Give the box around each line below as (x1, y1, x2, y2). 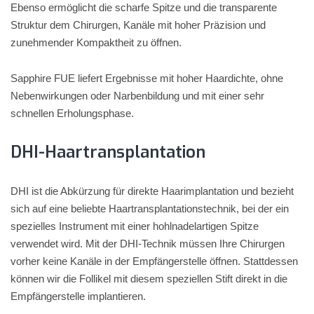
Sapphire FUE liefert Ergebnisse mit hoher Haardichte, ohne (11, 72, 283, 84)
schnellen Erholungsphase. (11, 107, 134, 119)
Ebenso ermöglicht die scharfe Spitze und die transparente (11, 1, 277, 13)
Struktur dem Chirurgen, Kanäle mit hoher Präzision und (11, 19, 266, 31)
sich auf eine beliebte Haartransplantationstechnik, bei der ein (11, 203, 289, 214)
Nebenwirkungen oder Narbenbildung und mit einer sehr (11, 90, 264, 102)
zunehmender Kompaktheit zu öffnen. (11, 36, 182, 48)
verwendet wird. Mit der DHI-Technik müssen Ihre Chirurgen (11, 238, 285, 250)
